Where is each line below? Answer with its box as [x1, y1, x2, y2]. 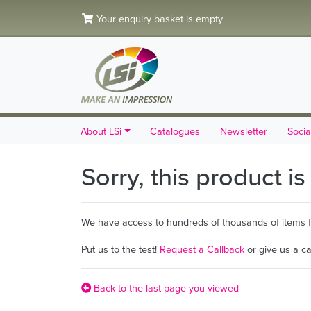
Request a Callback [160, 242, 244, 257]
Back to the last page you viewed [91, 280, 239, 296]
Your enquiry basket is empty [94, 11, 223, 26]
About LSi [81, 124, 122, 139]
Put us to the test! [81, 242, 160, 257]
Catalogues [150, 124, 201, 139]
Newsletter [220, 124, 268, 139]
